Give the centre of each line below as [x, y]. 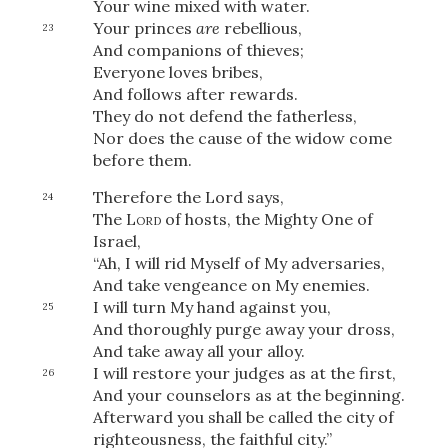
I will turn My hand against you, [211, 307]
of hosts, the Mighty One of [266, 219]
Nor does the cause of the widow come [242, 138]
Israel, [116, 241]
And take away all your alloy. [198, 351]
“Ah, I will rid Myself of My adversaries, [238, 263]
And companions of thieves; [198, 50]
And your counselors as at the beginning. [248, 395]
